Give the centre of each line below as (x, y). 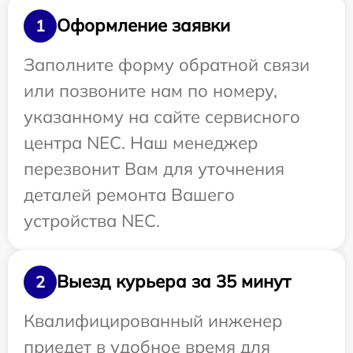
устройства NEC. (92, 220)
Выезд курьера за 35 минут (174, 281)
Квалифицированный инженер (153, 320)
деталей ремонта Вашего (129, 194)
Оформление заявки (143, 25)
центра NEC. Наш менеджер (141, 142)
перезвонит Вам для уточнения (154, 168)
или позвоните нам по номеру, (150, 90)
